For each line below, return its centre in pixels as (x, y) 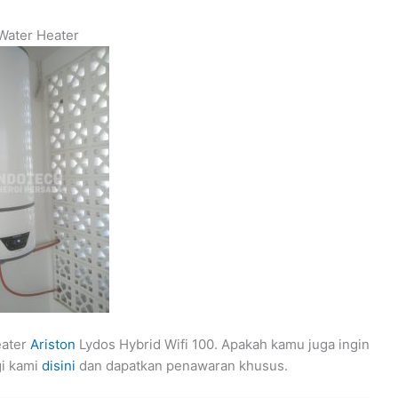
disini (59, 366)
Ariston (53, 344)
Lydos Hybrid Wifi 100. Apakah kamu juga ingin (223, 344)
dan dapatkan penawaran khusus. (182, 366)
